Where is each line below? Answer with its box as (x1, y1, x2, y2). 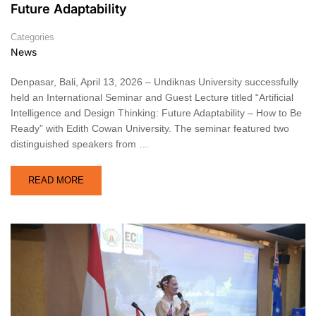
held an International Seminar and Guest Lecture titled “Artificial (11, 92, 293, 104)
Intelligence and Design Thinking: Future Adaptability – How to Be (11, 107, 302, 119)
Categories (11, 32, 54, 43)
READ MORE (28, 175, 84, 186)
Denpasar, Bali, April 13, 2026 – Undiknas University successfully (11, 76, 298, 88)
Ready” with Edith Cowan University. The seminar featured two (11, 123, 289, 135)
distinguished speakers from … (11, 138, 149, 150)
